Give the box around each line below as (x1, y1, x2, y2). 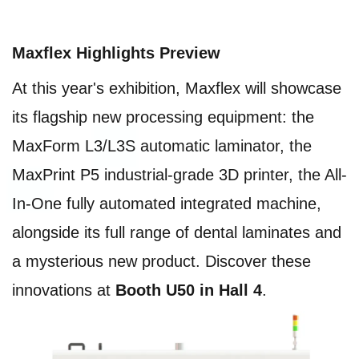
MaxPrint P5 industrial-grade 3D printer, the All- (12, 165, 347, 184)
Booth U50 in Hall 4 (115, 280, 262, 299)
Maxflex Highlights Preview (12, 43, 220, 62)
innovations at (12, 280, 115, 299)
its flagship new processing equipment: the (12, 107, 314, 126)
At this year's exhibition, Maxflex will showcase (12, 79, 341, 97)
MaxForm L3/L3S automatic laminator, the (12, 136, 312, 155)
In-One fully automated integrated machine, (12, 194, 321, 212)
